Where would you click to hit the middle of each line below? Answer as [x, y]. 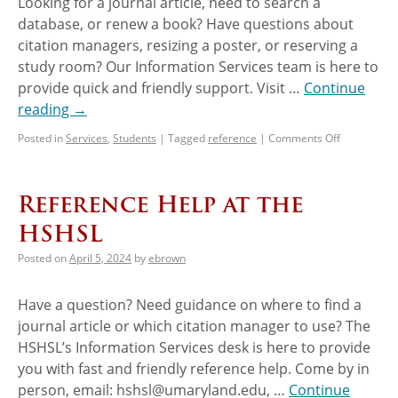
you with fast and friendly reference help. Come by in [194, 368]
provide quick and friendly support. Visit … [161, 88]
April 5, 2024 [100, 258]
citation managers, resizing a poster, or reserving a [188, 45]
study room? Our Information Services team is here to [198, 66]
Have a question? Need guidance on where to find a [190, 304]
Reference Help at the [161, 203]
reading [45, 109]
